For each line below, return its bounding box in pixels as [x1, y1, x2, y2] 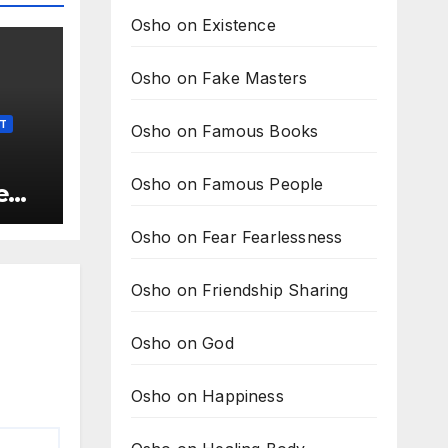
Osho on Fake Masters [130, 68, 308, 88]
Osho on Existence [130, 15, 276, 35]
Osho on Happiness [130, 386, 284, 406]
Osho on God [130, 333, 234, 353]
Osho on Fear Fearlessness [130, 227, 343, 247]
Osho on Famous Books [130, 121, 319, 141]
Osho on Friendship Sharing [130, 280, 349, 300]
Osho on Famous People [130, 174, 324, 194]
